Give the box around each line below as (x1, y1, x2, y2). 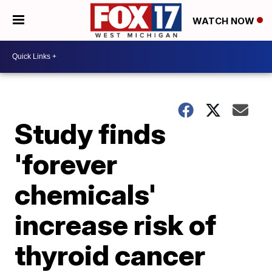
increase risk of (15, 207, 217, 242)
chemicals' (15, 177, 157, 211)
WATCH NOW (192, 15, 257, 27)
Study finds (15, 116, 166, 151)
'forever (15, 146, 118, 181)
